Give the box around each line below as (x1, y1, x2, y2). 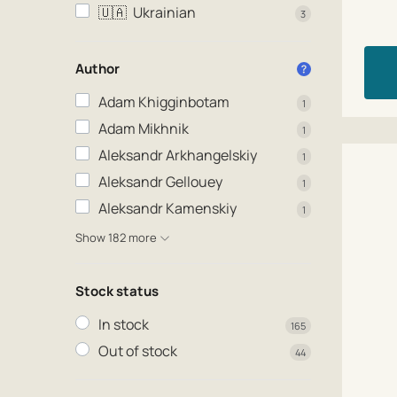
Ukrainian (133, 3, 196, 22)
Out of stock (98, 340, 177, 361)
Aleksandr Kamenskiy (98, 198, 237, 218)
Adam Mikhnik (98, 119, 189, 138)
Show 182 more (75, 229, 160, 245)
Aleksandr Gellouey (98, 172, 222, 191)
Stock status (75, 281, 159, 300)
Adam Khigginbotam (98, 92, 230, 112)
